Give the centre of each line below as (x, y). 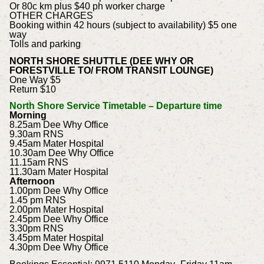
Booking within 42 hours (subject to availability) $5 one (123, 25)
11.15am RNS (39, 163)
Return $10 (32, 89)
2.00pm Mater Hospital (56, 210)
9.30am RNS (36, 134)
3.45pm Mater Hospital (56, 238)
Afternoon (32, 181)
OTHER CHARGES (51, 15)
